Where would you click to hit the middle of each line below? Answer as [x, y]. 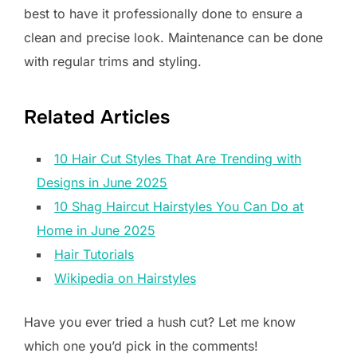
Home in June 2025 [96, 231]
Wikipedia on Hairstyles [125, 279]
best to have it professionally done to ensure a [163, 14]
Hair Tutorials [94, 255]
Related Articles [97, 118]
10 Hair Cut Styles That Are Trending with [178, 159]
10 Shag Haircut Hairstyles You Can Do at [179, 207]
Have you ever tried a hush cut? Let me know [160, 322]
